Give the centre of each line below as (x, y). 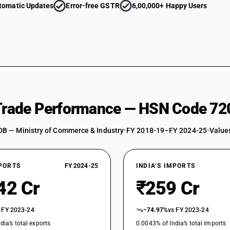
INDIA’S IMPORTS (166, 166)
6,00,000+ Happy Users (169, 6)
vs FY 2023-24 (188, 210)
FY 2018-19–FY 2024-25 (167, 130)
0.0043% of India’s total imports (181, 223)
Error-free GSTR (93, 6)
